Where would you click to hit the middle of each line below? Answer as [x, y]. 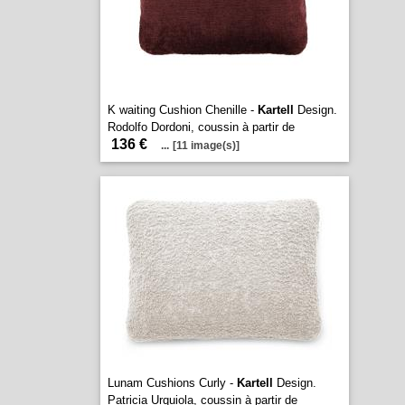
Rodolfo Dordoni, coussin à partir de [201, 127]
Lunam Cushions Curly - [172, 383]
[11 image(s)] [206, 146]
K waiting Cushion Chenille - [182, 110]
